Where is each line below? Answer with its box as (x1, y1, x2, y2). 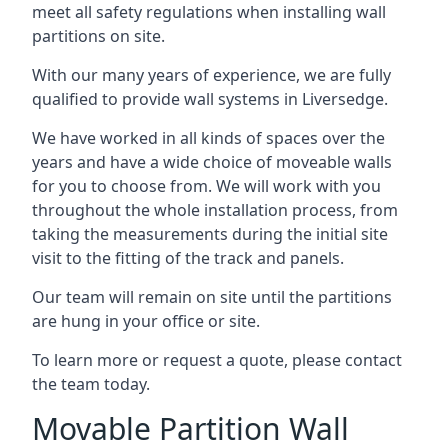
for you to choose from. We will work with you (32, 175, 381, 197)
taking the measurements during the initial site (32, 223, 388, 245)
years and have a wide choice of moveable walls (32, 151, 392, 173)
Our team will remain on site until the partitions (32, 286, 392, 308)
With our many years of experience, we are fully (32, 64, 391, 86)
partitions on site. (32, 25, 165, 47)
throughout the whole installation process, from (32, 199, 398, 221)
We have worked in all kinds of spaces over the (32, 127, 385, 149)
